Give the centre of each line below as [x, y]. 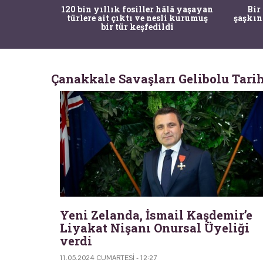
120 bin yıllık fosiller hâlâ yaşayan [137, 9]
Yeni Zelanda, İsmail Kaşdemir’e [156, 215]
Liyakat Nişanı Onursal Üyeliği [155, 227]
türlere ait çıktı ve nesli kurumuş [137, 18]
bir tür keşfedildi [137, 26]
